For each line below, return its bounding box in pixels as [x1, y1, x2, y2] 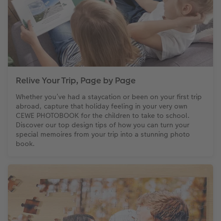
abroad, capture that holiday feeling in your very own [16, 101, 187, 111]
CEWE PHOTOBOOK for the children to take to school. [16, 110, 190, 121]
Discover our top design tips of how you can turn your [16, 120, 189, 130]
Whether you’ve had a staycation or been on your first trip [16, 92, 202, 102]
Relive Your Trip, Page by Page [16, 74, 136, 87]
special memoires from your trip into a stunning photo [16, 129, 190, 140]
